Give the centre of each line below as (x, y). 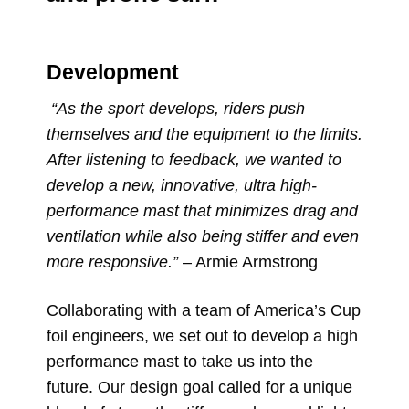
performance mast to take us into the (179, 362)
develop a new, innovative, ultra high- (181, 186)
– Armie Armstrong (247, 262)
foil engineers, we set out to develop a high (202, 336)
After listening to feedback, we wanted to (194, 160)
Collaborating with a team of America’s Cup (203, 311)
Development (112, 72)
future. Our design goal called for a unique (199, 388)
